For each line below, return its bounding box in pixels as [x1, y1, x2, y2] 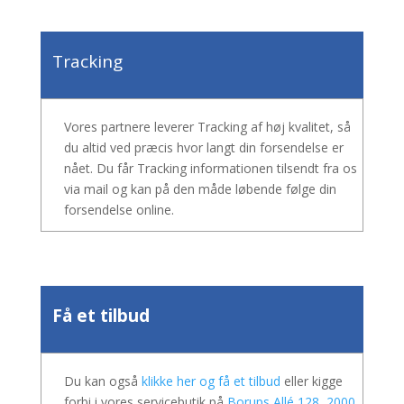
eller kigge [280, 372, 343, 390]
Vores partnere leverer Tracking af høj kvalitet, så [63, 118, 351, 135]
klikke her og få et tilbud [141, 372, 280, 390]
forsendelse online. [63, 201, 174, 218]
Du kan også [63, 372, 142, 390]
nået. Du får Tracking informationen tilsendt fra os [63, 160, 357, 177]
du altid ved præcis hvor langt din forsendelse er [63, 139, 344, 156]
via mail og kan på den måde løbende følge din [63, 180, 336, 197]
